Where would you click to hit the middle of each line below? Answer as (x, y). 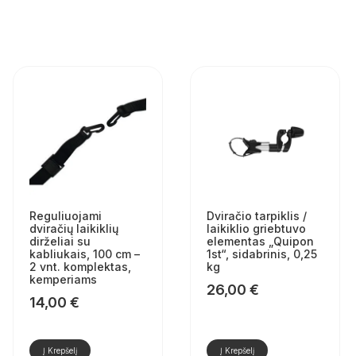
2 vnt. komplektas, (80, 267)
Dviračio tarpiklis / (256, 216)
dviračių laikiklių (74, 229)
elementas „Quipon (260, 242)
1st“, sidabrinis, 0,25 (261, 254)
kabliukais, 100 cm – (84, 254)
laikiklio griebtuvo (256, 229)
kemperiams (63, 280)
